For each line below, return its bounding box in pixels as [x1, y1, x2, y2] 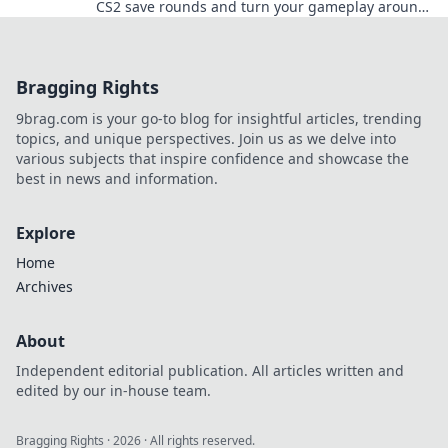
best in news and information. [16, 168, 218, 188]
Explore [16, 221, 75, 244]
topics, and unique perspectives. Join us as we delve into [16, 128, 396, 148]
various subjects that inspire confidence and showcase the [16, 148, 409, 168]
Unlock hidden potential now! [96, 16, 293, 36]
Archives [16, 276, 73, 296]
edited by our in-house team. [16, 380, 211, 400]
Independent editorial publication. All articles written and [16, 360, 404, 380]
